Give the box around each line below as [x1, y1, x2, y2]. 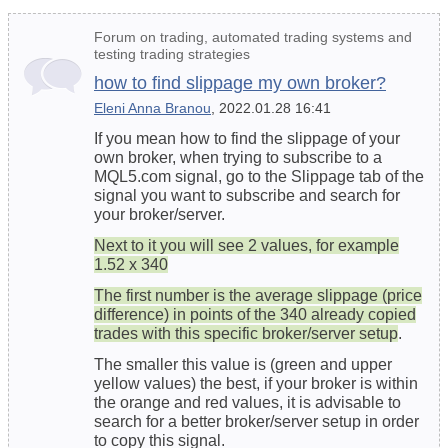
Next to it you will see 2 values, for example [94, 237, 399, 255]
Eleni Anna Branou [94, 100, 211, 117]
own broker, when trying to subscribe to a [94, 149, 382, 167]
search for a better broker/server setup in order [94, 413, 419, 431]
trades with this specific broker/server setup [94, 325, 398, 343]
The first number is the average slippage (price [94, 287, 422, 305]
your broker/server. [94, 206, 225, 224]
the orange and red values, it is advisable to [94, 394, 401, 412]
